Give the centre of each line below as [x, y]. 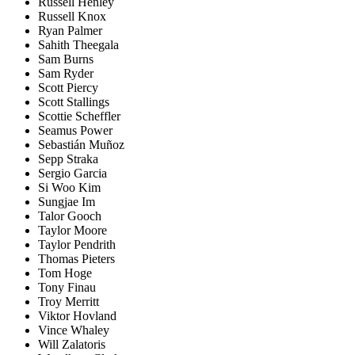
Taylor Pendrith [77, 244]
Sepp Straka [68, 158]
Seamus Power [75, 130]
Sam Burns [66, 59]
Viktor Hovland [77, 315]
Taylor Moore [73, 230]
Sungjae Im [67, 201]
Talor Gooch [70, 216]
